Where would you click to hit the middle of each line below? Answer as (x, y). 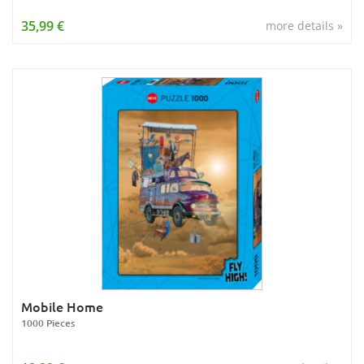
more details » (304, 26)
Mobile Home (62, 306)
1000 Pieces (48, 323)
